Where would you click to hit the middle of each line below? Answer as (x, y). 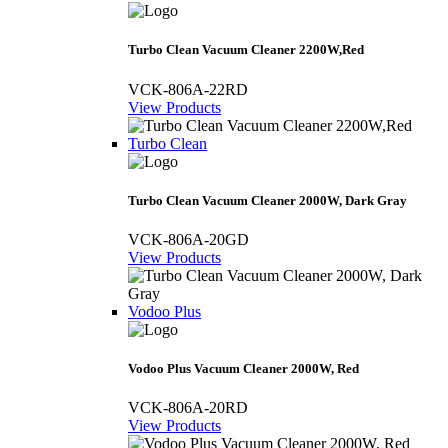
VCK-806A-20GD (188, 239)
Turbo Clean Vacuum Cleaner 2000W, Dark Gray (267, 200)
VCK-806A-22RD (188, 89)
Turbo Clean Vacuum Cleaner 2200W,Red (246, 50)
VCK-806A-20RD (188, 408)
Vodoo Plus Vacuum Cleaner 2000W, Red (243, 369)
